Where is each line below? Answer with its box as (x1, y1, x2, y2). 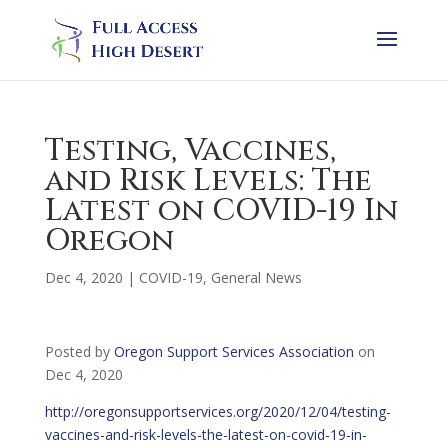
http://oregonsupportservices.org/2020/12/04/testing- (44, 402, 391, 421)
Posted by (44, 342, 114, 361)
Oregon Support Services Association (113, 342, 354, 361)
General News (210, 268, 302, 287)
